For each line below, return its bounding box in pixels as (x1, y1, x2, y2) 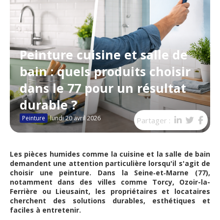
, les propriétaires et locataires (88, 187, 211, 196)
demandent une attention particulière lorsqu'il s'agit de (10, 159, 210, 168)
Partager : (137, 115, 172, 125)
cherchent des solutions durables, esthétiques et (10, 196, 210, 205)
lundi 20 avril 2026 (50, 114, 101, 122)
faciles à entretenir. (10, 205, 83, 215)
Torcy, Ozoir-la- (152, 177, 211, 187)
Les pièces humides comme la (10, 149, 119, 159)
